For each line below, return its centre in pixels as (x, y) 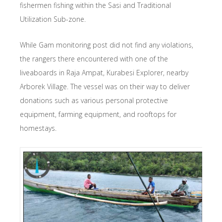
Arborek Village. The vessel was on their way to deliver (105, 86)
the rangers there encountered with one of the (94, 58)
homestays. (38, 128)
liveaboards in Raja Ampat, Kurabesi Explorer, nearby (104, 72)
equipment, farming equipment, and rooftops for (98, 114)
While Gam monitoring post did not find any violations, (107, 45)
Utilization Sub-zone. (53, 19)
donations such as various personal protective (94, 100)
